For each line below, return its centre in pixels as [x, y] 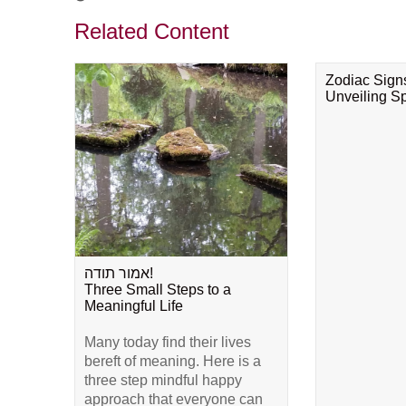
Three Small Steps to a [158, 290]
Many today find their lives [168, 342]
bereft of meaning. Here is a [173, 361]
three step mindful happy [163, 380]
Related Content [152, 31]
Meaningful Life [134, 306]
